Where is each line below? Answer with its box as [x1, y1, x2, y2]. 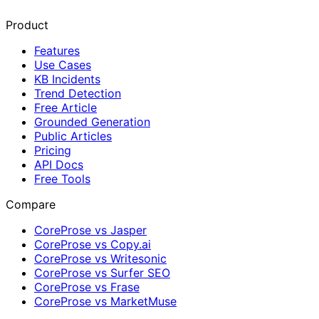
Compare [6, 197, 56, 211]
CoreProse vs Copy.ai [34, 236, 151, 251]
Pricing [34, 142, 71, 157]
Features [34, 43, 80, 58]
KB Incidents [34, 71, 100, 86]
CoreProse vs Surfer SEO [34, 265, 170, 280]
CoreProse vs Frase [34, 279, 140, 294]
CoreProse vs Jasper [34, 222, 147, 237]
